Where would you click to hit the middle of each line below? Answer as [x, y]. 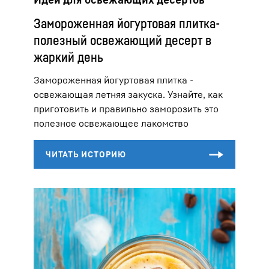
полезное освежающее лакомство [111, 123]
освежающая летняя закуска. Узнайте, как [128, 95]
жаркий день [68, 57]
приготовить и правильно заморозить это [126, 109]
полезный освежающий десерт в [122, 41]
